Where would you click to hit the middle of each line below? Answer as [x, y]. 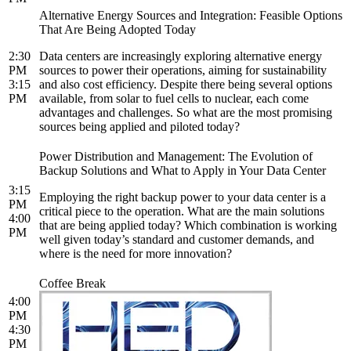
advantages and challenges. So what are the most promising [186, 113]
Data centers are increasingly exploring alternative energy [181, 56]
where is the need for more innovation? [136, 254]
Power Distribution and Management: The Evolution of [176, 157]
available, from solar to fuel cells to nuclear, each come [174, 99]
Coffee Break [72, 284]
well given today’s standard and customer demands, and [177, 240]
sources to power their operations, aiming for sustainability [183, 71]
